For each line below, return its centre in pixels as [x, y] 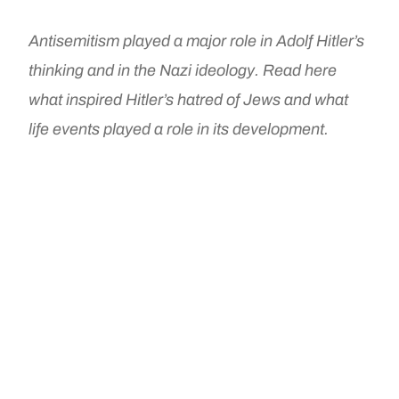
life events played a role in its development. [179, 130]
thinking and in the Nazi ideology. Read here [183, 71]
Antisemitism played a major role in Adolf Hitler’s [197, 41]
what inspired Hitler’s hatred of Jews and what [189, 100]
